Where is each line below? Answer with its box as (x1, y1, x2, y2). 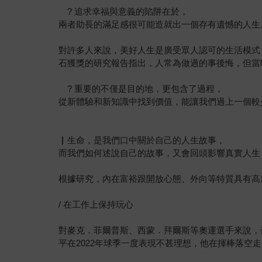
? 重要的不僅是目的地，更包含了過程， (58, 83, 224, 94)
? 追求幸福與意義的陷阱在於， (58, 6, 189, 16)
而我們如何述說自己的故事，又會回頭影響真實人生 (58, 147, 261, 158)
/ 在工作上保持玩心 (58, 199, 134, 209)
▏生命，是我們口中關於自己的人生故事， (58, 135, 226, 145)
